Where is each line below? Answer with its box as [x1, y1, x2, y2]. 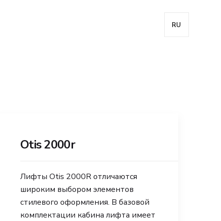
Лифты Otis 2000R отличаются [20, 171, 137, 182]
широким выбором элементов [20, 184, 134, 195]
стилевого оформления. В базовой [20, 197, 149, 208]
